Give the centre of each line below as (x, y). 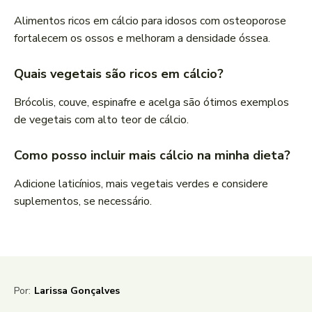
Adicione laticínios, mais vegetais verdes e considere (141, 184)
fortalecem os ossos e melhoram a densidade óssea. (142, 39)
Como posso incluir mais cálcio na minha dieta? (152, 156)
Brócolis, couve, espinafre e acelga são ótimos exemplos (151, 103)
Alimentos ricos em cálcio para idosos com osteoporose (150, 21)
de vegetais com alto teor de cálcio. (101, 120)
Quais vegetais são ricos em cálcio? (119, 74)
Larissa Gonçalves (77, 291)
